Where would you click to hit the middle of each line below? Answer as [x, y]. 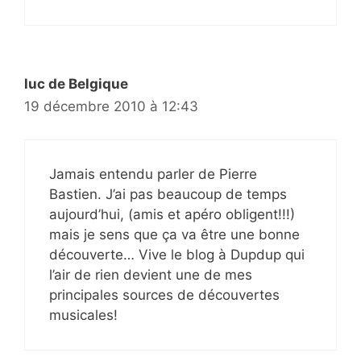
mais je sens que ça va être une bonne [174, 234]
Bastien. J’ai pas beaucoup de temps [168, 194]
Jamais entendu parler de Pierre [153, 174]
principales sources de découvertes [164, 295]
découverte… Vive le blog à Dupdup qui [177, 254]
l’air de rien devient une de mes [151, 274]
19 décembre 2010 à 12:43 [111, 106]
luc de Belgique [76, 84]
